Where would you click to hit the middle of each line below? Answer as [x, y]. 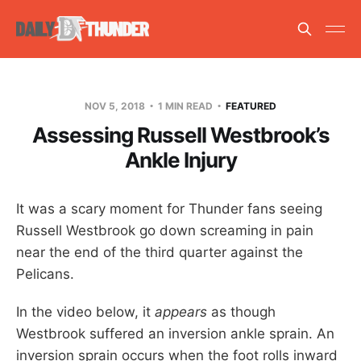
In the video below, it [85, 311]
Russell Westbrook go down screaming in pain [165, 230]
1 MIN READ [185, 106]
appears [181, 311]
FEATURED [251, 106]
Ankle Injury [180, 160]
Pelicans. [45, 274]
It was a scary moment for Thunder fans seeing [169, 208]
